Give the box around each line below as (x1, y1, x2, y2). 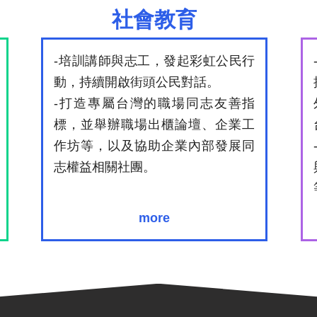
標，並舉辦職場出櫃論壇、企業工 (54, 117, 255, 132)
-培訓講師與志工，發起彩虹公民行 (54, 53, 255, 68)
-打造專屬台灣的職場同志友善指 (54, 96, 255, 110)
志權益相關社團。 (54, 159, 156, 174)
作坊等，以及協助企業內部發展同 (54, 138, 255, 153)
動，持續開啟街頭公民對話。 (54, 74, 220, 89)
